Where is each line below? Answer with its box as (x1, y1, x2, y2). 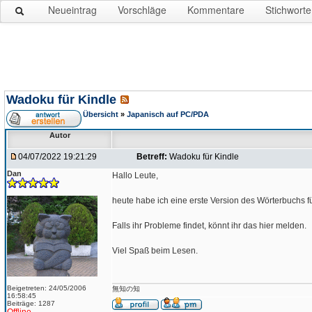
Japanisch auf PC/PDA (127, 110, 209, 118)
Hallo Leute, (112, 171, 158, 180)
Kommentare (187, 3, 244, 17)
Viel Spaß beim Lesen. (112, 246, 198, 256)
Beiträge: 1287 (7, 299, 55, 307)
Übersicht (83, 110, 118, 118)
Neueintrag (48, 3, 97, 17)
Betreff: (136, 152, 167, 162)
